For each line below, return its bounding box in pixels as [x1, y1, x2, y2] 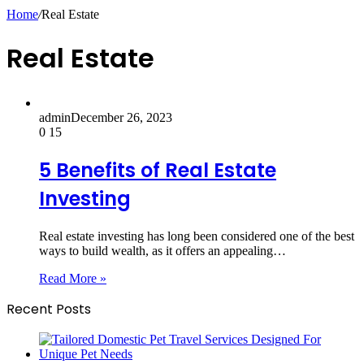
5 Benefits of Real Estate [39, 156, 276, 184]
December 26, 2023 [71, 110, 172, 124]
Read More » [39, 271, 106, 285]
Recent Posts [6, 299, 91, 318]
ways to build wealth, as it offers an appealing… [39, 243, 286, 258]
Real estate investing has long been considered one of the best [39, 228, 354, 243]
